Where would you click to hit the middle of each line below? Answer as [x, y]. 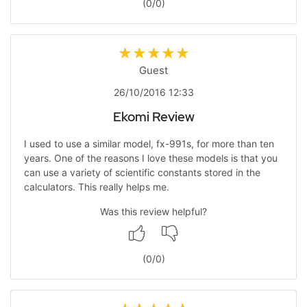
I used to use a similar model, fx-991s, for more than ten [149, 144]
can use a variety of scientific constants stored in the [142, 172]
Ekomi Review [153, 116]
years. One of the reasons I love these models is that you [150, 158]
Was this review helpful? [153, 211]
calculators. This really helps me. [96, 187]
